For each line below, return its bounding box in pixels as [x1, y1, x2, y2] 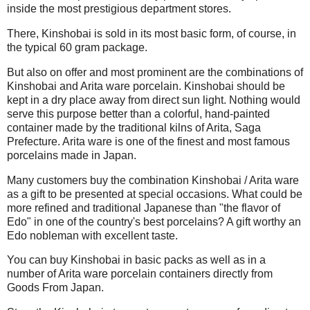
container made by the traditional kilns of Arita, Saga [7, 121, 261, 134]
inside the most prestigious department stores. [7, 3, 231, 15]
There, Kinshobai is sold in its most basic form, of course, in [7, 27, 296, 39]
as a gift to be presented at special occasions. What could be [7, 188, 302, 200]
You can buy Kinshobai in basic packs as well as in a [7, 254, 266, 266]
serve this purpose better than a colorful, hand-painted [7, 107, 270, 120]
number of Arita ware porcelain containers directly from [7, 268, 273, 280]
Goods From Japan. [7, 282, 104, 294]
